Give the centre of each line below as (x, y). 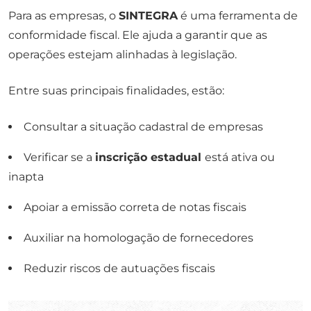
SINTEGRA (148, 16)
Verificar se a (59, 157)
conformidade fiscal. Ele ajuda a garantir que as (138, 35)
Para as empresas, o (64, 16)
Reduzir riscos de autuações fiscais (119, 268)
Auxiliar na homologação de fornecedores (138, 238)
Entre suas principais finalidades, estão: (116, 91)
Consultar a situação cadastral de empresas (143, 127)
